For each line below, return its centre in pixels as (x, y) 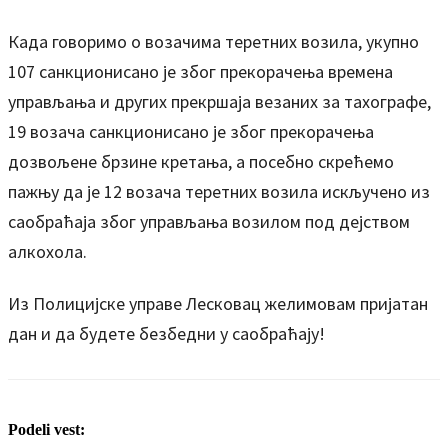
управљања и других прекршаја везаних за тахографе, (219, 101)
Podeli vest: (46, 430)
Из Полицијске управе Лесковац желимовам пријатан (218, 303)
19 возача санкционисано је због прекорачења (191, 131)
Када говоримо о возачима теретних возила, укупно (213, 41)
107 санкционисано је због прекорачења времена (200, 71)
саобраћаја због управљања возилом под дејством (209, 221)
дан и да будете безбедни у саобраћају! (166, 333)
